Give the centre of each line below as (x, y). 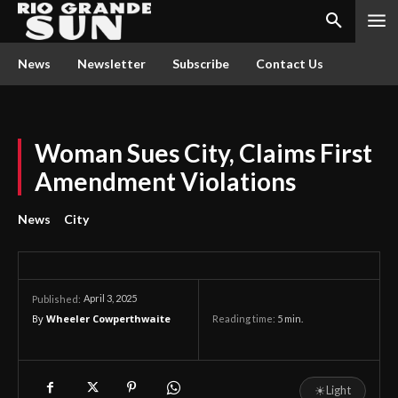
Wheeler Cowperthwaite (108, 318)
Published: (56, 299)
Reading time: (245, 319)
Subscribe (201, 64)
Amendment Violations (165, 181)
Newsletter (111, 64)
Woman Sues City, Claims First (203, 153)
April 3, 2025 (110, 298)
